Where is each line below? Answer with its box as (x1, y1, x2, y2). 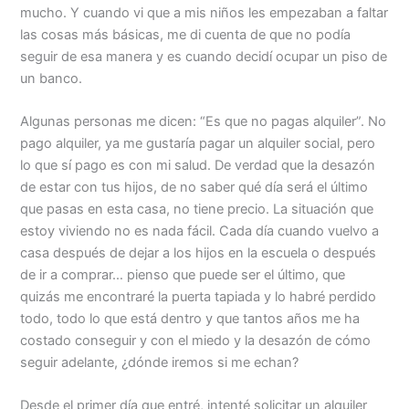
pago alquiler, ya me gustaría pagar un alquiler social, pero (20, 134, 376, 152)
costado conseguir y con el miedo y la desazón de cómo (20, 331, 372, 349)
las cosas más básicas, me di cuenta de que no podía (20, 26, 351, 43)
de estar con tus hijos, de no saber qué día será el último (20, 178, 369, 195)
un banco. (20, 69, 83, 87)
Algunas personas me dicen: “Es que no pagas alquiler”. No (20, 112, 387, 130)
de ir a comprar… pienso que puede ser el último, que (20, 266, 346, 283)
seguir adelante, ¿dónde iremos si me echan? (20, 353, 299, 371)
